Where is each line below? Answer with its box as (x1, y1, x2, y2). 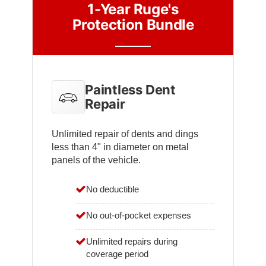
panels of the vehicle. (52, 155, 141, 166)
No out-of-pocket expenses (86, 210, 191, 221)
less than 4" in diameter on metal (52, 142, 189, 153)
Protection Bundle (72, 16, 194, 34)
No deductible (86, 184, 139, 195)
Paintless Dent (85, 82, 176, 98)
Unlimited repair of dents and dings (52, 129, 198, 140)
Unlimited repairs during (86, 236, 178, 247)
